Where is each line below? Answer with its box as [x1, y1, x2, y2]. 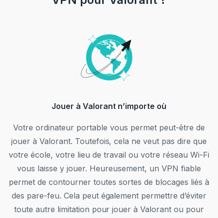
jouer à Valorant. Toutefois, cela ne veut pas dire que [11, 136, 207, 146]
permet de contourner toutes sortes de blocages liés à [9, 177, 209, 187]
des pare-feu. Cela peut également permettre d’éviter [11, 191, 207, 201]
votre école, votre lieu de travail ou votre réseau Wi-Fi [9, 150, 209, 160]
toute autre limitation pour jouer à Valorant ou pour [14, 204, 204, 215]
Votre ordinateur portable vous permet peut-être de [13, 123, 205, 133]
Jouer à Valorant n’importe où [52, 101, 166, 111]
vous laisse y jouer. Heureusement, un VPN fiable [17, 163, 201, 174]
